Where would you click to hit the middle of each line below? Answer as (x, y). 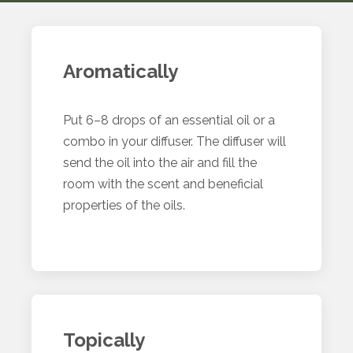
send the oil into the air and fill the (160, 163)
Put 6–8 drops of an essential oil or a (169, 120)
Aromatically (121, 71)
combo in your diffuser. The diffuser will (175, 141)
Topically (104, 340)
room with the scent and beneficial (163, 184)
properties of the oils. (124, 205)
